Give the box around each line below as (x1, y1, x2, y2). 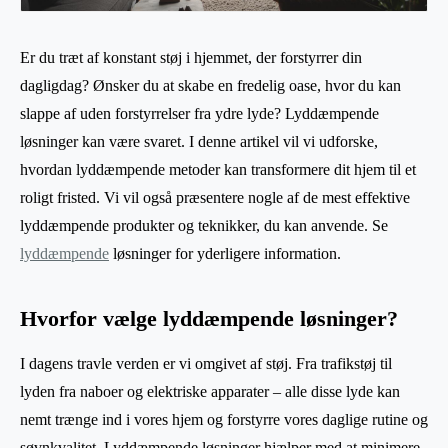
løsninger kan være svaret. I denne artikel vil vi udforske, (20, 133, 378, 151)
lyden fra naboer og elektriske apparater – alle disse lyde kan (20, 383, 400, 401)
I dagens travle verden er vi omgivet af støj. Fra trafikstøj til (20, 355, 392, 373)
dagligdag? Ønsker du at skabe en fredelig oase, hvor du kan (20, 77, 401, 95)
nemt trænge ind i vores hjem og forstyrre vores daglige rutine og (20, 411, 428, 429)
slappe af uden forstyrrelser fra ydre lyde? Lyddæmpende (20, 105, 379, 123)
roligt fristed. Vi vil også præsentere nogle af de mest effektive (20, 189, 410, 207)
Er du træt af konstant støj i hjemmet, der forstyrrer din (20, 49, 362, 67)
